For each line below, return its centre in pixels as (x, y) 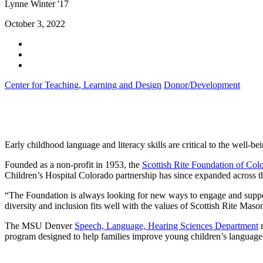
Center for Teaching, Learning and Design (83, 85)
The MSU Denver (40, 225)
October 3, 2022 (35, 23)
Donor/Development (202, 85)
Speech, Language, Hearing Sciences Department (166, 225)
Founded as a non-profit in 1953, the (73, 164)
